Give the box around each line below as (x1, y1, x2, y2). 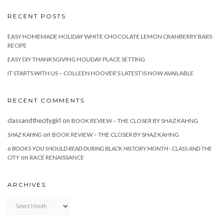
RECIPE (7, 41, 27, 49)
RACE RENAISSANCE (30, 153, 84, 161)
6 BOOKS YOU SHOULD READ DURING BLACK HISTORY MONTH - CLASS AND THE (7, 144, 212, 152)
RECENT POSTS (7, 12, 66, 20)
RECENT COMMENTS (7, 96, 85, 104)
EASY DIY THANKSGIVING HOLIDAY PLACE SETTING (7, 55, 145, 63)
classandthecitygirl (7, 116, 61, 124)
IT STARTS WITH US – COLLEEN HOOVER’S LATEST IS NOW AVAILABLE (7, 69, 194, 77)
